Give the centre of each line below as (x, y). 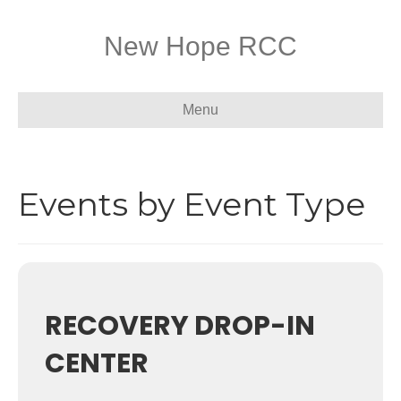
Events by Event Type (192, 204)
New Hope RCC (200, 46)
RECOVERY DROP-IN (180, 326)
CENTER (97, 363)
